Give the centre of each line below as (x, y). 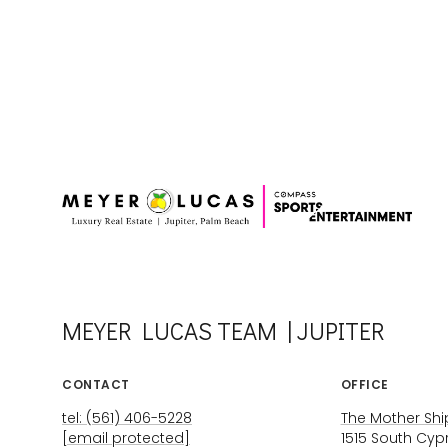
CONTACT (96, 384)
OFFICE (364, 384)
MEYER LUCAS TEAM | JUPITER (223, 330)
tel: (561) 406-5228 (127, 417)
